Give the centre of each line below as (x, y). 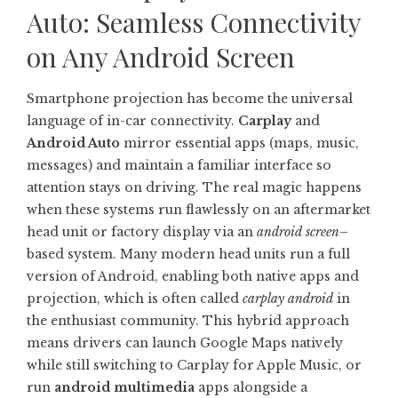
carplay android (288, 298)
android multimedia (124, 387)
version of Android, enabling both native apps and (193, 276)
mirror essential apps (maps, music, (239, 143)
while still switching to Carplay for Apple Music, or (194, 365)
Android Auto (73, 143)
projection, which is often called (135, 298)
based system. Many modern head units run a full (188, 254)
